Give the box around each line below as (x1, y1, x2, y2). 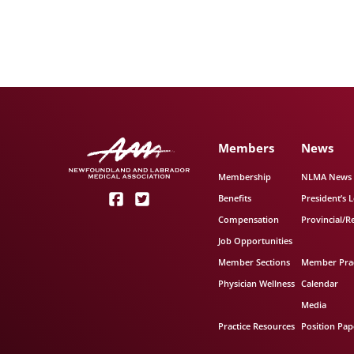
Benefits (218, 192, 252, 204)
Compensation (218, 213, 280, 225)
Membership (218, 171, 272, 183)
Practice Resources (218, 320, 296, 332)
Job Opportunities (218, 235, 293, 247)
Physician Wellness (218, 277, 296, 289)
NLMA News (300, 171, 352, 183)
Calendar (300, 277, 338, 289)
